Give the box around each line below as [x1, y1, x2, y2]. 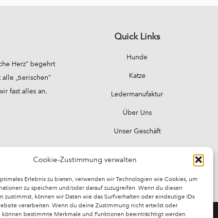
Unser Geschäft [113, 127, 161, 135]
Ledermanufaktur [111, 90, 163, 98]
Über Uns [122, 108, 152, 117]
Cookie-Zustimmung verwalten [33, 155, 137, 164]
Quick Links [114, 31, 160, 42]
